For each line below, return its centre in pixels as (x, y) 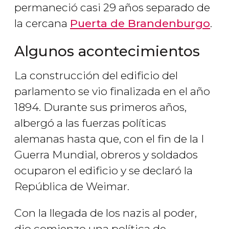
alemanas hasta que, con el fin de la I (109, 139)
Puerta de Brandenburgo (140, 24)
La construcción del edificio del (96, 76)
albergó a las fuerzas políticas (90, 123)
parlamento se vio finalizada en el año (112, 91)
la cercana (42, 24)
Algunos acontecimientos (107, 51)
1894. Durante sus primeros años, (100, 107)
